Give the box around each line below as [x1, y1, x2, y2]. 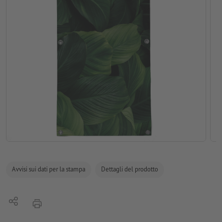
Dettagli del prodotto [101, 165, 158, 174]
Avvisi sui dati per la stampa [12, 165, 85, 174]
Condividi [8, 197, 38, 207]
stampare [32, 197, 61, 207]
